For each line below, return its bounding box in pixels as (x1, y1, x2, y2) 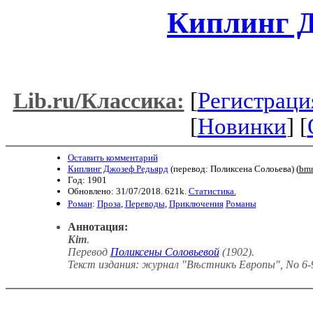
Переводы (124, 198, 165, 209)
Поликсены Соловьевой (110, 245, 219, 258)
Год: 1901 (67, 174, 107, 185)
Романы (225, 198, 256, 209)
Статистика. (188, 185, 236, 196)
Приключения (168, 198, 224, 209)
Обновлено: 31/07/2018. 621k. (67, 185, 189, 196)
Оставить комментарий (67, 152, 158, 163)
